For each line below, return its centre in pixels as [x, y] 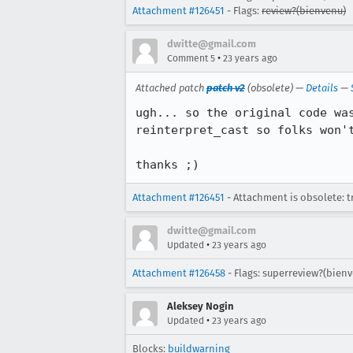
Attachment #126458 [179, 273]
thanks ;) [167, 165]
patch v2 [226, 88]
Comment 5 [191, 58]
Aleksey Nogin [200, 306]
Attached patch [171, 88]
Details [322, 88]
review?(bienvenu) [304, 11]
